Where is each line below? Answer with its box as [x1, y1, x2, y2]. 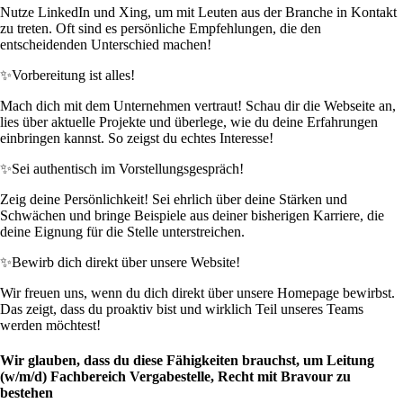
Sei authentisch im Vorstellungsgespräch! [12, 161, 244, 177]
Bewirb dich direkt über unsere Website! [12, 255, 240, 271]
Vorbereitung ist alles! [12, 67, 135, 84]
